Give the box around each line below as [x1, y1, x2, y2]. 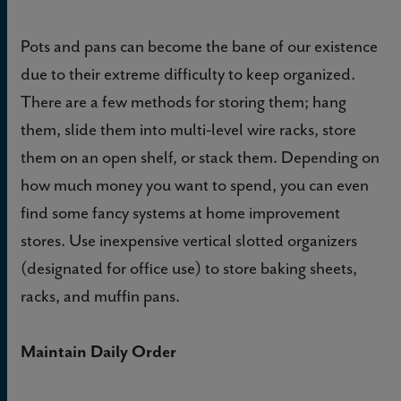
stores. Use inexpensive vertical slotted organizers [21, 228, 357, 252]
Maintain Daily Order [21, 339, 176, 363]
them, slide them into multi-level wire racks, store [21, 117, 356, 141]
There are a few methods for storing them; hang [21, 90, 346, 113]
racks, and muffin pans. [21, 284, 180, 307]
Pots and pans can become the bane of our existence [21, 34, 378, 57]
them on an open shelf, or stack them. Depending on [21, 145, 380, 168]
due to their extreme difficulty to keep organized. [21, 62, 355, 85]
